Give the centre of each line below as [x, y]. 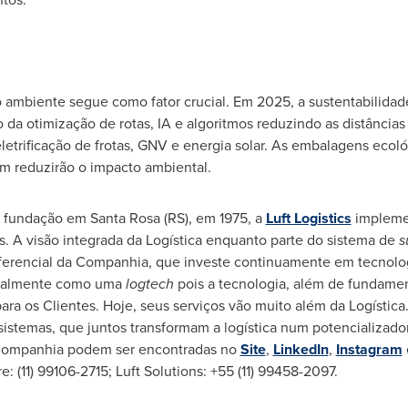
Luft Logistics [308, 218]
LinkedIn [301, 349]
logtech [151, 284]
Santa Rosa [125, 218]
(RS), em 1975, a [213, 218]
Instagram [369, 349]
